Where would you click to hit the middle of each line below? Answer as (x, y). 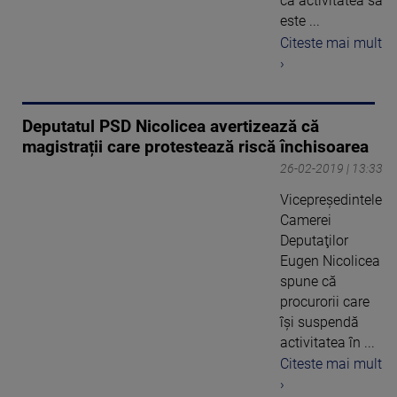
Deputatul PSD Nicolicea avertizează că (171, 126)
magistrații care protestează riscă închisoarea (195, 147)
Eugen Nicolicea (330, 261)
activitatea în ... (327, 342)
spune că (308, 281)
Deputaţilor (314, 240)
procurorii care (325, 301)
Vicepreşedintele (331, 199)
